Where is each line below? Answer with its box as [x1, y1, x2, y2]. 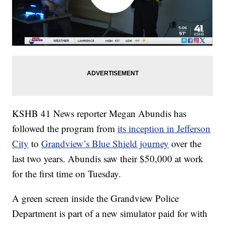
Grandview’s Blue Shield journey [41, 137, 169, 150]
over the [169, 137, 202, 150]
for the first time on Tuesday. [12, 167, 122, 180]
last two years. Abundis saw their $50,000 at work [12, 152, 204, 165]
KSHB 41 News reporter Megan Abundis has [12, 107, 187, 120]
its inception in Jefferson [118, 122, 211, 135]
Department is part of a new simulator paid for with [12, 207, 208, 220]
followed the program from [12, 122, 118, 135]
